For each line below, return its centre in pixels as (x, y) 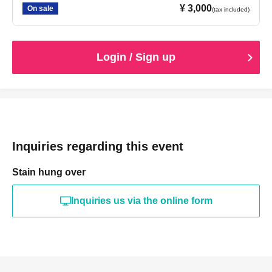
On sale (40, 9)
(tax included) (231, 10)
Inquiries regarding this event (98, 147)
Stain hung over (49, 172)
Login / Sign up (136, 57)
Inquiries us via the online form (141, 201)
